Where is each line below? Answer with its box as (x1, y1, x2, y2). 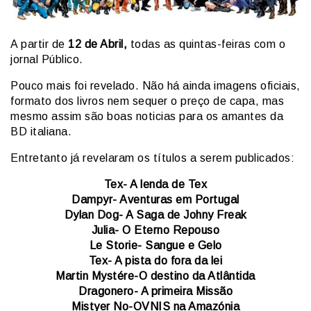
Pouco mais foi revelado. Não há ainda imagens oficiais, (10, 79, 301, 92)
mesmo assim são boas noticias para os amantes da (10, 110, 283, 122)
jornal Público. (10, 53, 83, 65)
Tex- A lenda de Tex (103, 178, 208, 190)
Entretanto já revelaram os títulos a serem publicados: (10, 151, 294, 164)
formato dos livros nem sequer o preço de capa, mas (10, 94, 284, 107)
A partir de (10, 37, 68, 50)
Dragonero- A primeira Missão (78, 285, 233, 297)
